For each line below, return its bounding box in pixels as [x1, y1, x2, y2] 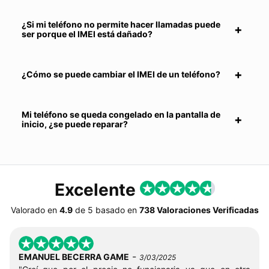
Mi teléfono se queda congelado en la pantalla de [22, 109, 220, 119]
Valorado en [10, 204, 57, 215]
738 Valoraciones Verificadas [139, 204, 259, 215]
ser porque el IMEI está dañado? [22, 28, 153, 39]
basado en [92, 204, 139, 215]
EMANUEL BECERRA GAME [19, 251, 129, 262]
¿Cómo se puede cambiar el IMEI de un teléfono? [22, 68, 220, 79]
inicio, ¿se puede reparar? [22, 118, 128, 129]
